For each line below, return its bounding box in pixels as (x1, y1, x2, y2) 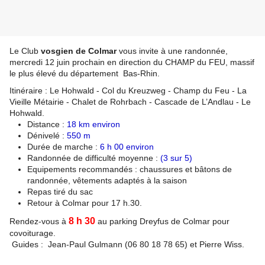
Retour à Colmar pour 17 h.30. (27, 198, 142, 208)
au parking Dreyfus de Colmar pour (95, 216, 230, 227)
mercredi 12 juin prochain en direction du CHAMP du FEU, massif (9, 57, 254, 67)
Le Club (9, 46, 41, 56)
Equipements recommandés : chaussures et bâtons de (27, 164, 232, 174)
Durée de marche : (27, 142, 100, 152)
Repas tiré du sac (27, 187, 93, 197)
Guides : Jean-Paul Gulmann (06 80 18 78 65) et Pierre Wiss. (9, 240, 244, 250)
